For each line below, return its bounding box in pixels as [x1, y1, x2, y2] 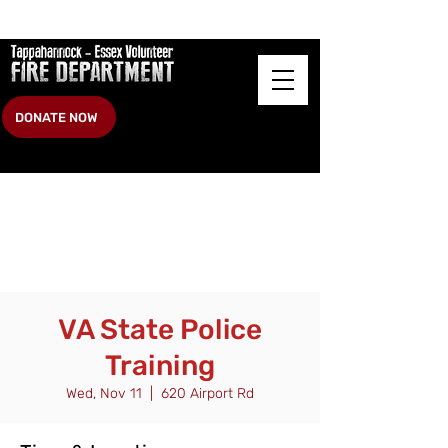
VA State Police [58, 313, 262, 346]
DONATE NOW [14, 109, 98, 125]
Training [105, 349, 215, 382]
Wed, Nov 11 [66, 385, 142, 402]
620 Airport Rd [161, 385, 254, 402]
